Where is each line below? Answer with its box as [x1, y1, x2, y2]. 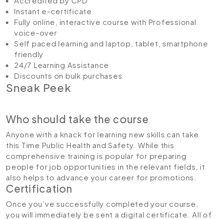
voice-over [14, 28, 57, 37]
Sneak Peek [6, 81, 71, 94]
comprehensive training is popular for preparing [6, 151, 187, 160]
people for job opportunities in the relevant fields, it [6, 162, 205, 171]
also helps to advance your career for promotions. [6, 173, 197, 182]
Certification [6, 182, 72, 195]
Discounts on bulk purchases [14, 71, 123, 80]
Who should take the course [6, 112, 149, 126]
